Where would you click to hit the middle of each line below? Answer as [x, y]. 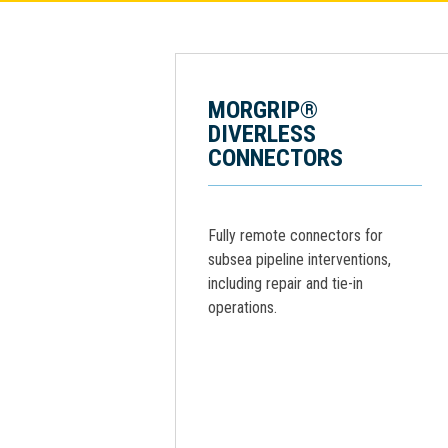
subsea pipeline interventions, [299, 259]
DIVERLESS [262, 134]
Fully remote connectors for [295, 235]
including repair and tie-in [285, 283]
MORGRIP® [263, 110]
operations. [242, 307]
